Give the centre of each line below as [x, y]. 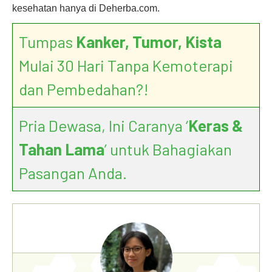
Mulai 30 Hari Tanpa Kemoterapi [126, 65]
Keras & [216, 125]
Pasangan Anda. [73, 173]
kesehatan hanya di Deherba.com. [86, 8]
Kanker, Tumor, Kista [149, 42]
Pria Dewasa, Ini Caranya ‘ [104, 125]
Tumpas [47, 42]
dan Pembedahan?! [84, 89]
